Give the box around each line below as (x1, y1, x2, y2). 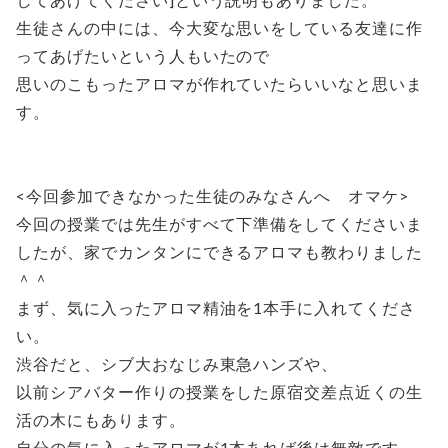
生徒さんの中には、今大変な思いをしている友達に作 (16, 17, 424, 37)
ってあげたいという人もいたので (16, 45, 271, 65)
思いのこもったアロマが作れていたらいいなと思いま (16, 73, 424, 93)
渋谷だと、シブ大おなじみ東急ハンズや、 (16, 353, 339, 373)
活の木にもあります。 (16, 409, 186, 429)
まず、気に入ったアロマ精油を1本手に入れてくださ (16, 297, 417, 317)
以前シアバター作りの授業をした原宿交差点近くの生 (16, 381, 424, 401)
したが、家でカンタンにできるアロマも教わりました (16, 241, 424, 261)
